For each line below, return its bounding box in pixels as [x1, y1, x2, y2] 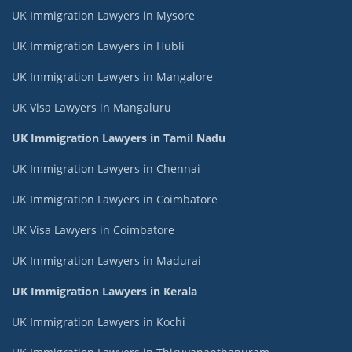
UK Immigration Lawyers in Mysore [12, 7, 195, 23]
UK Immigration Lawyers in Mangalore [12, 68, 213, 84]
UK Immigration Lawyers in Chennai [12, 160, 200, 176]
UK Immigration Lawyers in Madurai [12, 252, 201, 268]
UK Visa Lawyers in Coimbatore [12, 222, 174, 237]
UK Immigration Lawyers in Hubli [12, 38, 185, 53]
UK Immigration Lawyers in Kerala [12, 283, 197, 299]
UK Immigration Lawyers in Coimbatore [12, 191, 218, 207]
